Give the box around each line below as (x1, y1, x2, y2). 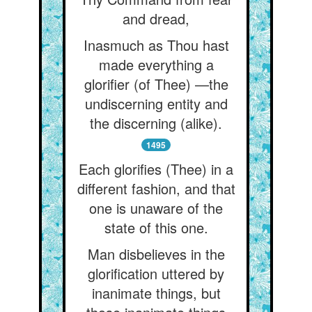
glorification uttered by (88, 263, 224, 283)
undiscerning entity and (84, 93, 228, 114)
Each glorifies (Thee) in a (79, 159, 233, 179)
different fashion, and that (77, 178, 235, 198)
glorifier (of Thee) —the (84, 74, 228, 94)
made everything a (98, 54, 214, 75)
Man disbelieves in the (87, 244, 225, 264)
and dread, (123, 8, 189, 29)
